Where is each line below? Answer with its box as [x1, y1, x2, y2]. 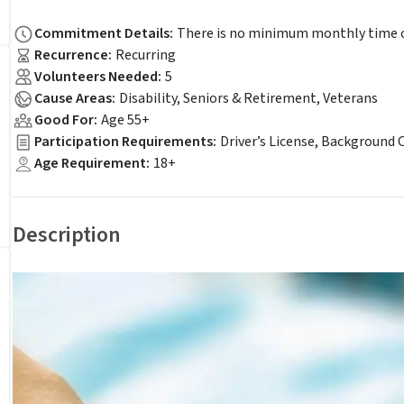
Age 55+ [101, 110, 150, 130]
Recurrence [34, 45, 108, 65]
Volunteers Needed [34, 67, 158, 87]
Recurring [115, 45, 176, 65]
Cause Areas [34, 88, 112, 108]
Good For [34, 110, 94, 130]
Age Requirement [34, 153, 146, 173]
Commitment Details [34, 23, 170, 43]
